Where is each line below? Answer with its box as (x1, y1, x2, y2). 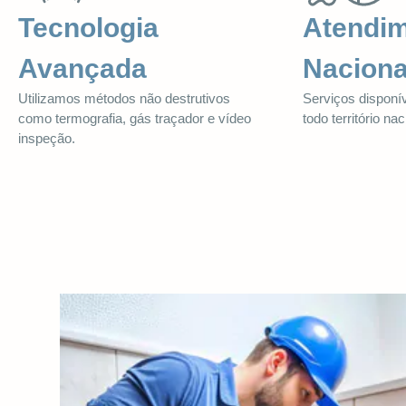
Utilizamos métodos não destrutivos (18, 90, 230, 106)
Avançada (18, 53, 147, 83)
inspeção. (18, 130, 75, 146)
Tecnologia (18, 12, 159, 43)
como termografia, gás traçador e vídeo (18, 110, 251, 126)
